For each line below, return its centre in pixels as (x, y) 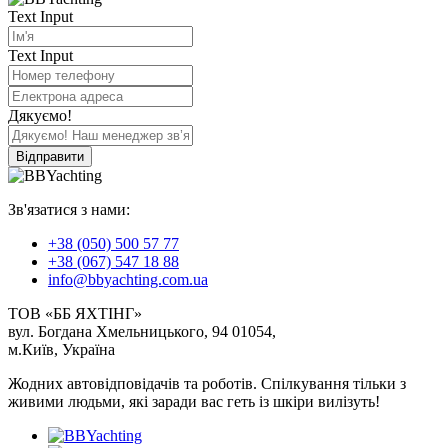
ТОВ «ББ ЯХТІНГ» (75, 313)
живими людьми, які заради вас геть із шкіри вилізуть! (194, 401)
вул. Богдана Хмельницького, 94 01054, (142, 331)
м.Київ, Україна (61, 349)
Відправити (50, 156)
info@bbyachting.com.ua (128, 279)
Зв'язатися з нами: (69, 209)
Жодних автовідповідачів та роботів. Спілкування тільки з (207, 383)
